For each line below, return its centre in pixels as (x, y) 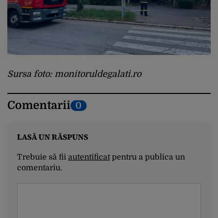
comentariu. (40, 168)
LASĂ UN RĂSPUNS (53, 137)
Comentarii (39, 106)
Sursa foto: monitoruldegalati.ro (74, 74)
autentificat (89, 157)
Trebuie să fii (43, 157)
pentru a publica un (147, 157)
